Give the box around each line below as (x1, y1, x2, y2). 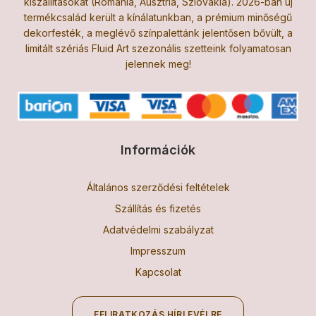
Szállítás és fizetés (115, 202, 201, 214)
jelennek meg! (125, 57, 191, 70)
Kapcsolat (135, 265, 181, 278)
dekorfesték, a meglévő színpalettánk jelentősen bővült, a (23, 26, 293, 39)
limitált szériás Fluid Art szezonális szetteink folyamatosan (25, 42, 291, 54)
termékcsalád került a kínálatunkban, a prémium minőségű (24, 11, 292, 23)
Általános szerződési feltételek (86, 181, 230, 193)
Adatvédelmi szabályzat (102, 223, 214, 236)
